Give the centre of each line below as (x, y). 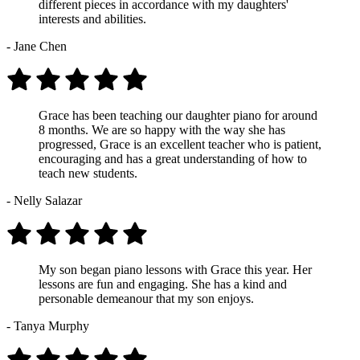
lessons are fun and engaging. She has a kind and (163, 284)
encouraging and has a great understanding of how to (173, 158)
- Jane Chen (37, 46)
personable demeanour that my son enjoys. (146, 298)
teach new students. (88, 173)
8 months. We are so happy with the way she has (162, 129)
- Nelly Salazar (44, 200)
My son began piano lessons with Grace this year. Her (175, 269)
